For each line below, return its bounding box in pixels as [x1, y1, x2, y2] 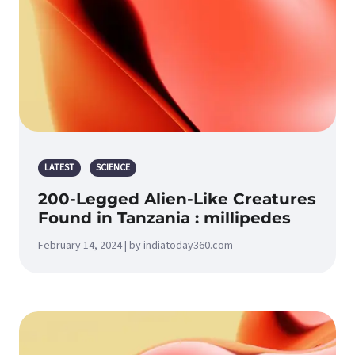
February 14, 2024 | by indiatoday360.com [38, 238, 233, 254]
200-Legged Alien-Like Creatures [38, 189, 316, 208]
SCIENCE [96, 161, 130, 174]
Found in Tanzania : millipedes [38, 208, 291, 227]
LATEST [44, 161, 74, 174]
